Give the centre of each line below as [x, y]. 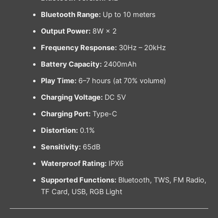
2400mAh [119, 64]
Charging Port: [65, 114]
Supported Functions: [78, 180]
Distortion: [59, 130]
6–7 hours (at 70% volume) [121, 81]
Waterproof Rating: [73, 163]
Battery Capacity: [71, 64]
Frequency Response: [79, 47]
